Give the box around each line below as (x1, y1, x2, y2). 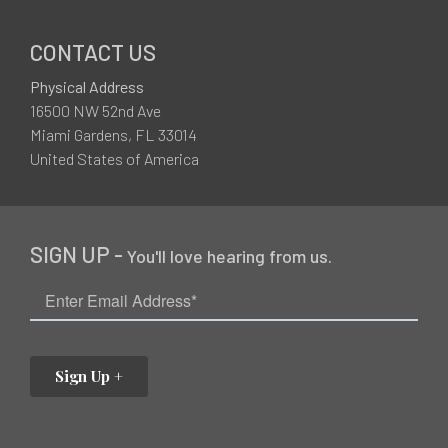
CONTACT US (30, 39, 156, 66)
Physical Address (30, 77, 144, 97)
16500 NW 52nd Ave (30, 101, 161, 121)
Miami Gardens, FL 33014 (30, 125, 197, 145)
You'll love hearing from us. (127, 245, 332, 268)
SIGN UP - (30, 241, 127, 268)
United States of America (30, 149, 199, 169)
